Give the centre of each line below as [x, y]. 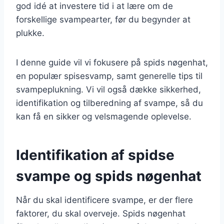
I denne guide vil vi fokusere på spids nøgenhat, [112, 62]
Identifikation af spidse [95, 155]
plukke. [30, 33]
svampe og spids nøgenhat [109, 176]
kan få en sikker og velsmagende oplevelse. [104, 116]
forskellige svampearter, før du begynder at [103, 19]
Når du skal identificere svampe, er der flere [104, 200]
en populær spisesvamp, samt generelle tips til [109, 76]
